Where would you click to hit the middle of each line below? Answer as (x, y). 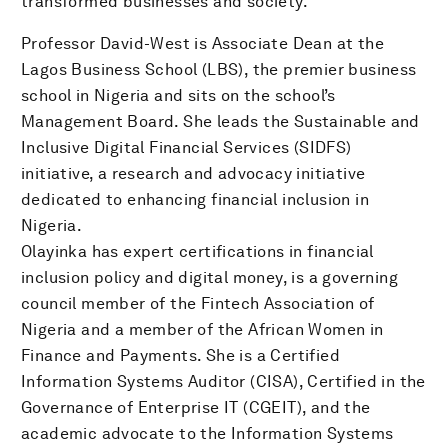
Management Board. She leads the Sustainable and (220, 121)
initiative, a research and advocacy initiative (193, 173)
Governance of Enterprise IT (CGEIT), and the (196, 407)
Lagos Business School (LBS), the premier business (219, 69)
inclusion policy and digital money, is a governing (209, 277)
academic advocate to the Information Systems (207, 433)
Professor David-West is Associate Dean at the (202, 43)
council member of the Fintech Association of (198, 303)
